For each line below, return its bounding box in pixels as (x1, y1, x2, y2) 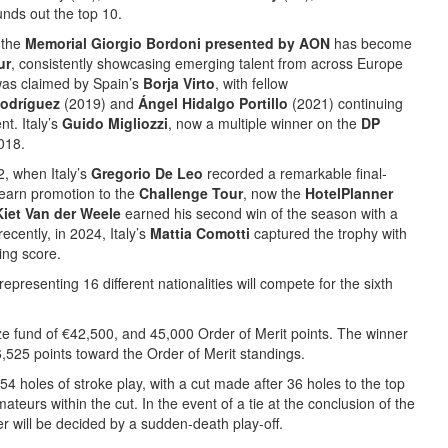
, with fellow (215, 73, 288, 93)
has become (330, 33, 412, 53)
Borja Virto (143, 73, 215, 93)
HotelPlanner (305, 183, 393, 203)
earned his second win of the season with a (121, 203, 398, 223)
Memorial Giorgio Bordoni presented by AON (25, 33, 330, 53)
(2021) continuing (288, 93, 403, 113)
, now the (243, 183, 305, 203)
